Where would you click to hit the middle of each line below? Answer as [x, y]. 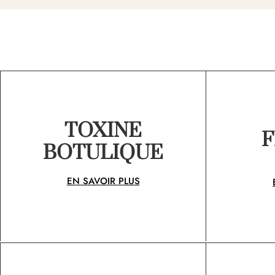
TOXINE [103, 131]
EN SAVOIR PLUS [103, 181]
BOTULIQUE [103, 153]
